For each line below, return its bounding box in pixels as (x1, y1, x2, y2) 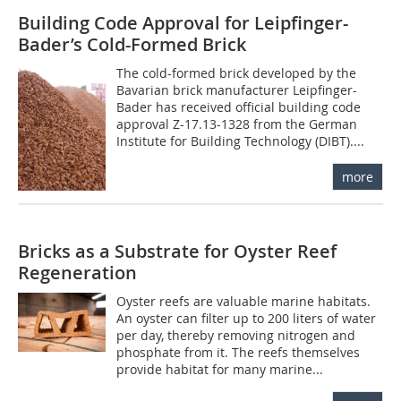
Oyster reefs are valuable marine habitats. (116, 293, 371, 311)
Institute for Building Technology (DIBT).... (116, 132, 365, 149)
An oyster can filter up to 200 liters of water (116, 310, 377, 328)
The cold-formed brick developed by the (116, 64, 357, 81)
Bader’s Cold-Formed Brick (18, 31, 246, 56)
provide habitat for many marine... (116, 361, 324, 379)
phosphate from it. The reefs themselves (116, 344, 361, 362)
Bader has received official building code (116, 98, 362, 115)
